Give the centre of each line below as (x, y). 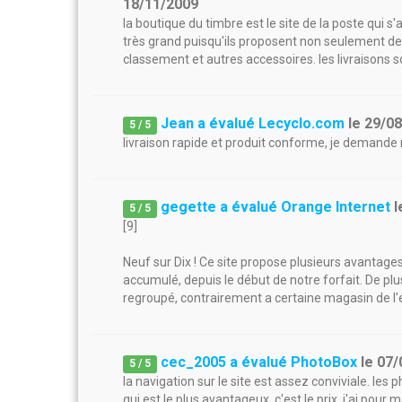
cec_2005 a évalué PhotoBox (259, 362)
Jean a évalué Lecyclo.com (253, 123)
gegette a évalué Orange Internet (276, 207)
